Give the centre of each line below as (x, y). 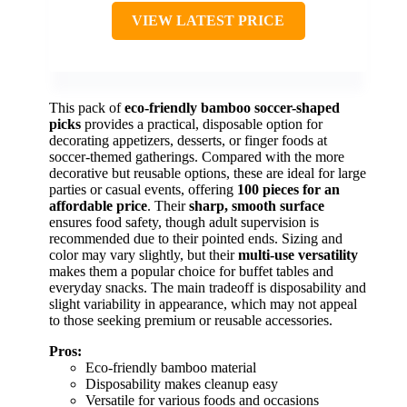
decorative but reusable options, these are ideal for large (208, 174)
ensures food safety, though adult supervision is (184, 223)
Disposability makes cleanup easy (182, 384)
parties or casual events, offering (143, 190)
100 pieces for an (288, 190)
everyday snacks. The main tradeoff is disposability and (208, 288)
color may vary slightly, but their (144, 255)
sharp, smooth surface (257, 206)
